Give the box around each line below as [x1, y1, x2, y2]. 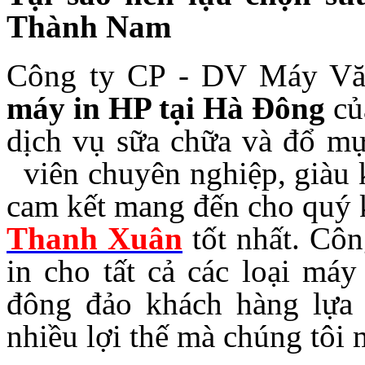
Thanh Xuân [7, 220, 182, 256]
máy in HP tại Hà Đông [7, 90, 333, 125]
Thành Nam [7, 8, 171, 44]
